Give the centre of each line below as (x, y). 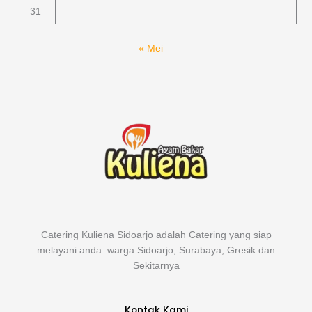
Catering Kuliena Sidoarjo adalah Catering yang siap (156, 235)
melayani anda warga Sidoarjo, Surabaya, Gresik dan (156, 251)
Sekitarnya (156, 266)
